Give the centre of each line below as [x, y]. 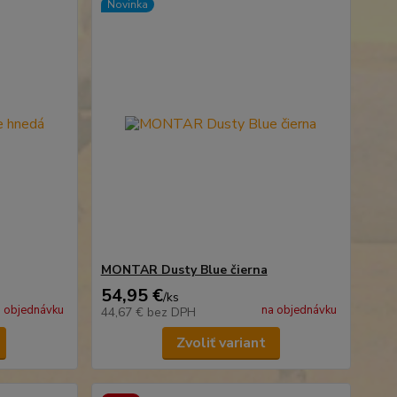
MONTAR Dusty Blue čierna [184, 270]
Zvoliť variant [221, 343]
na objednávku [299, 310]
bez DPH [171, 312]
